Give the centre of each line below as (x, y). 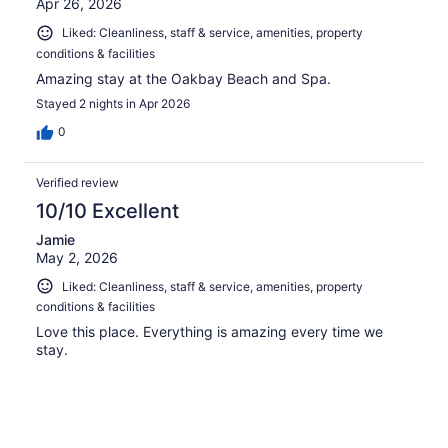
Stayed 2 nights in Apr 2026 (113, 103)
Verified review (77, 182)
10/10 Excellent (107, 210)
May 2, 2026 (77, 257)
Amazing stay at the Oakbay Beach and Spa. (183, 78)
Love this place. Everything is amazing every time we (209, 332)
